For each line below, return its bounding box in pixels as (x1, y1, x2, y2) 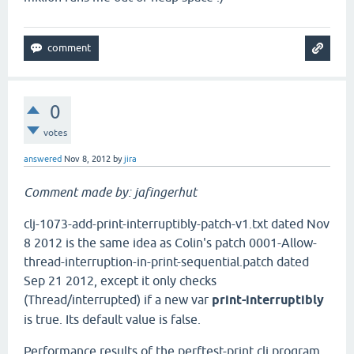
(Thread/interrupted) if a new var (24, 292, 212, 307)
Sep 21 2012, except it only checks (24, 273, 217, 288)
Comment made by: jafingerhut (24, 185, 197, 199)
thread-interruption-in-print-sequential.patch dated (24, 254, 309, 269)
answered (24, 154, 62, 164)
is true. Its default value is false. (24, 312, 201, 326)
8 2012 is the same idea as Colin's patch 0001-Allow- (24, 235, 317, 250)
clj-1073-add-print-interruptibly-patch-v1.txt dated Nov (24, 217, 330, 231)
